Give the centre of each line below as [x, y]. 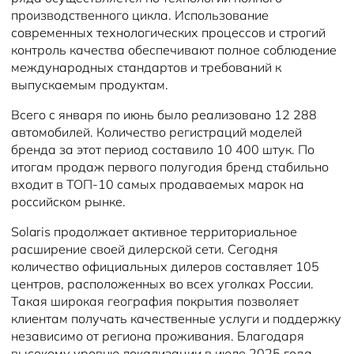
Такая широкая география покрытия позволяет [155, 301]
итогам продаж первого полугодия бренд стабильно [170, 167]
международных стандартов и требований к [146, 67]
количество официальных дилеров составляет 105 [165, 266]
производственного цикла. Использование [140, 15]
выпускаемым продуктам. [90, 85]
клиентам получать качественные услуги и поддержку [176, 318]
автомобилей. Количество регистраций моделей [156, 132]
